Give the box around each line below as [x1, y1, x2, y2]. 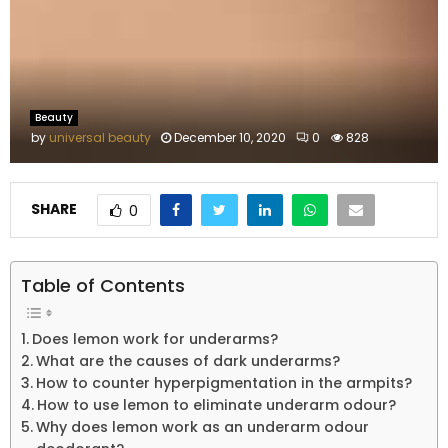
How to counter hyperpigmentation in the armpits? [35, 373, 412, 394]
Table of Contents [21, 272, 185, 298]
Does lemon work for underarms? [31, 329, 278, 350]
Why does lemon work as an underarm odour [35, 417, 369, 438]
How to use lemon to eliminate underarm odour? [36, 395, 396, 416]
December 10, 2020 [174, 129, 286, 146]
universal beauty [49, 129, 151, 146]
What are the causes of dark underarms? [35, 351, 340, 372]
